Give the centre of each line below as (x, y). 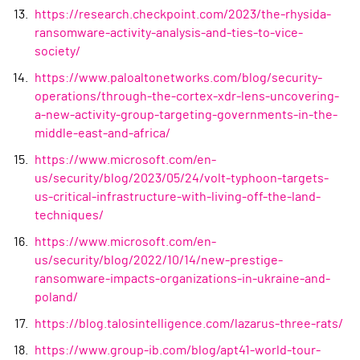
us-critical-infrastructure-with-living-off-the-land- (178, 197)
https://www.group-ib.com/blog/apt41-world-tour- (178, 351)
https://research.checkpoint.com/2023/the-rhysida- (183, 15)
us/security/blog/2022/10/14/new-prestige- (159, 261)
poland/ (56, 298)
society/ (57, 52)
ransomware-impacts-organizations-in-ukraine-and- (182, 279)
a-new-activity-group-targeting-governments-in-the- (186, 115)
